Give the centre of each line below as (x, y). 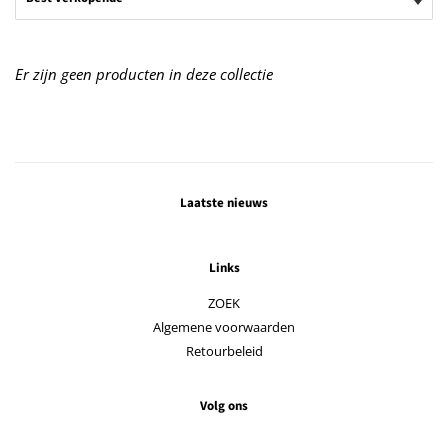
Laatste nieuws (224, 203)
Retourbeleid (224, 351)
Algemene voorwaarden (224, 327)
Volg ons (224, 405)
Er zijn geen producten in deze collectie (144, 74)
